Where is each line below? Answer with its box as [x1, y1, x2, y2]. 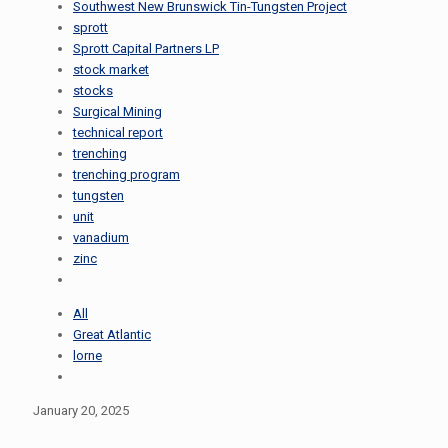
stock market [73, 62, 149, 77]
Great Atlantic [73, 327, 151, 342]
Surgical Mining [73, 104, 162, 119]
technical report [73, 125, 163, 140]
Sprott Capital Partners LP [73, 41, 219, 56]
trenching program [73, 167, 180, 182]
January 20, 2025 [33, 403, 129, 418]
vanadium [73, 230, 129, 245]
